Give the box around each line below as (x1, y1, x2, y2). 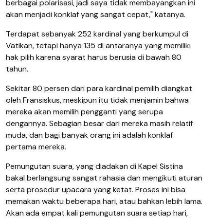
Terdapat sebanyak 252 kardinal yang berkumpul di (6, 29, 188, 39)
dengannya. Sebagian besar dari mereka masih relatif (6, 118, 193, 129)
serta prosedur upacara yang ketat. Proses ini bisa (6, 184, 185, 195)
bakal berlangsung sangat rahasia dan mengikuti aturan (6, 173, 202, 183)
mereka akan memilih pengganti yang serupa (6, 107, 163, 117)
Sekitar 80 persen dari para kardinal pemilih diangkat (6, 83, 192, 94)
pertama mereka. (6, 142, 66, 152)
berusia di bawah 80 (109, 52, 182, 63)
